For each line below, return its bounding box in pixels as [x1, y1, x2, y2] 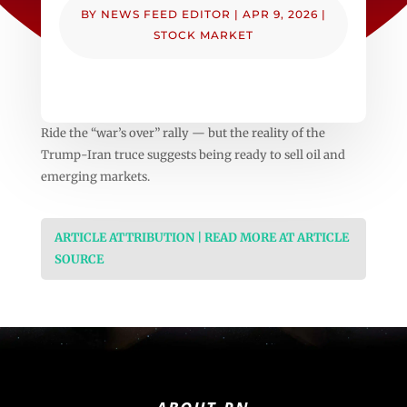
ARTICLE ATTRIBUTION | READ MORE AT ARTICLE [54, 229, 349, 245]
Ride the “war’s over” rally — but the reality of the [40, 124, 325, 141]
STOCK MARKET [153, 27, 253, 42]
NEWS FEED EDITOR [100, 6, 231, 21]
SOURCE [54, 251, 104, 267]
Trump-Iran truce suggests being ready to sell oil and [40, 146, 345, 163]
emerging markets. [40, 168, 150, 184]
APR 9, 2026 [242, 6, 318, 21]
